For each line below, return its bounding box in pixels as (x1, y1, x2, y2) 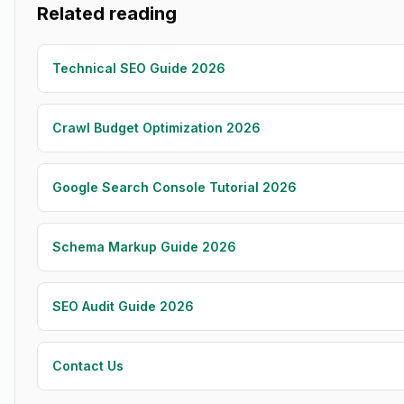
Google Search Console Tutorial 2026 (52, 179, 297, 195)
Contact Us (52, 358, 124, 373)
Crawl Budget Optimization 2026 (52, 120, 261, 135)
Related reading (37, 3, 177, 24)
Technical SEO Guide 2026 (52, 60, 225, 76)
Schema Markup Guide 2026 (52, 239, 236, 254)
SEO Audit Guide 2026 (52, 298, 194, 314)
